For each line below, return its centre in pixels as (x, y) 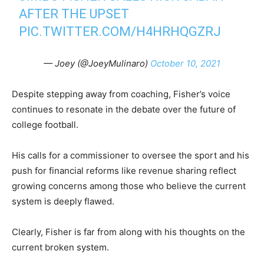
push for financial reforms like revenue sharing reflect (124, 171)
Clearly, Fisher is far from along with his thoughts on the (128, 232)
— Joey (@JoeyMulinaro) (97, 63)
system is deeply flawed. (63, 201)
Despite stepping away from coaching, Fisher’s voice (121, 94)
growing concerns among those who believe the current (129, 186)
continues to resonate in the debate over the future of (124, 109)
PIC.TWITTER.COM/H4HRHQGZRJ (120, 32)
